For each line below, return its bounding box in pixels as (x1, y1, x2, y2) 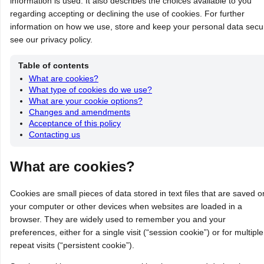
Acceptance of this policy (29, 118, 121, 128)
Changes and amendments (29, 107, 130, 117)
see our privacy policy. (10, 34, 93, 44)
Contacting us (29, 129, 80, 139)
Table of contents (18, 60, 89, 70)
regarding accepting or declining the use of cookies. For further (10, 8, 245, 18)
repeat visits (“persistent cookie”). (10, 240, 134, 250)
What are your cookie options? (29, 95, 143, 105)
